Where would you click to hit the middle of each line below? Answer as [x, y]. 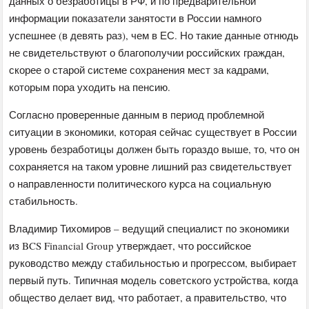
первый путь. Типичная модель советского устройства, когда [154, 280]
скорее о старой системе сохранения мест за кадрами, [139, 69]
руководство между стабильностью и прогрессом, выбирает [153, 262]
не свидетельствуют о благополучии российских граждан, [147, 52]
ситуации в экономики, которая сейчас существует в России [153, 131]
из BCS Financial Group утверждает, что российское [130, 245]
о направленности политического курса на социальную [140, 183]
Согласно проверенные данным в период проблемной [137, 114]
